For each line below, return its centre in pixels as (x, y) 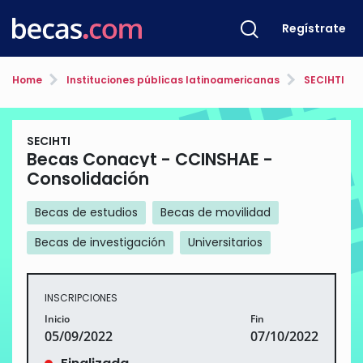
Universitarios (225, 242)
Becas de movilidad (216, 212)
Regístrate (314, 28)
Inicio (57, 318)
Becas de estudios (86, 212)
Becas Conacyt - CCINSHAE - (150, 159)
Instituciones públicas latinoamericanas (172, 80)
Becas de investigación (100, 242)
